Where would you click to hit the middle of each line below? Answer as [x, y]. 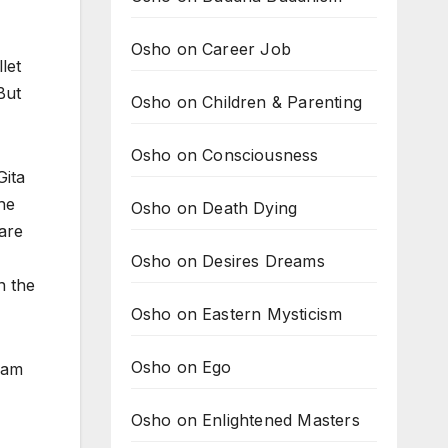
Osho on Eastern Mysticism [236, 314]
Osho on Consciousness [224, 155]
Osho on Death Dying [214, 208]
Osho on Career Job [211, 49]
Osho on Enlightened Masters [245, 420]
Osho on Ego [181, 367]
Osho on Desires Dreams [227, 261]
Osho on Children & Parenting [246, 102]
